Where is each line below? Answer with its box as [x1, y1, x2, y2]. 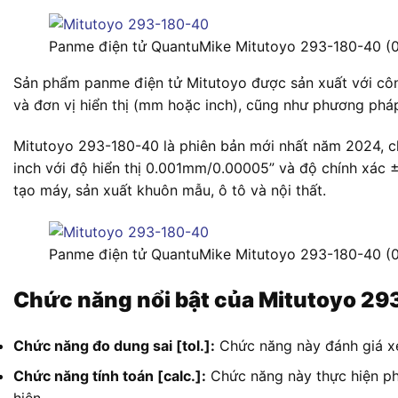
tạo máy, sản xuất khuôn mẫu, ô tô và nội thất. [13, 181, 326, 200]
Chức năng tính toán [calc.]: [13, 367, 206, 386]
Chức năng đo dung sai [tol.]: [13, 336, 215, 354]
